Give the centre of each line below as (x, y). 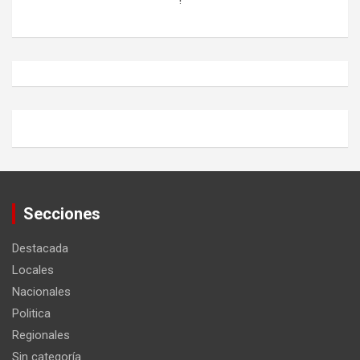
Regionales (41, 335)
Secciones (62, 213)
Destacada (40, 248)
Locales (33, 270)
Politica (31, 313)
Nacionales (41, 291)
